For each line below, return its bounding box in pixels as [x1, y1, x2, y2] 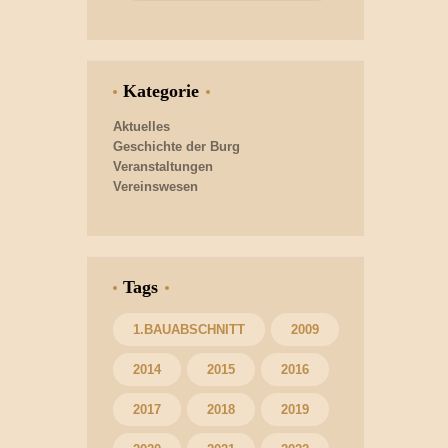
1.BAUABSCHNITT [132, 321, 245, 337]
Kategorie [123, 80, 200, 101]
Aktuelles [112, 118, 170, 134]
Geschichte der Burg [112, 138, 240, 154]
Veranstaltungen [112, 158, 213, 174]
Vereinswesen [112, 178, 198, 194]
